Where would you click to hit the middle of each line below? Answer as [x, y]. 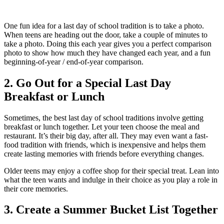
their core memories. [36, 188]
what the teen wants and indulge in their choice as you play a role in [111, 179]
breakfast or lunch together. [48, 126]
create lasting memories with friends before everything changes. [104, 153]
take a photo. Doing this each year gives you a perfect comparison [108, 43]
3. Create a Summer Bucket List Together [111, 210]
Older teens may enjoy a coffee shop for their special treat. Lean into [111, 170]
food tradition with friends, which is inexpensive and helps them [105, 144]
